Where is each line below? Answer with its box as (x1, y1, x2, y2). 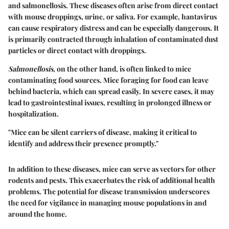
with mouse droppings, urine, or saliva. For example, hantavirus (8, 12, 217, 22)
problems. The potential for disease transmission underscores (8, 187, 210, 197)
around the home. (8, 209, 67, 219)
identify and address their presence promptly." (8, 139, 158, 149)
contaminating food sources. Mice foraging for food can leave (8, 75, 209, 85)
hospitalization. (8, 109, 59, 119)
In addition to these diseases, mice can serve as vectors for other (8, 164, 216, 174)
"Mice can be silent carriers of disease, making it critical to (8, 127, 197, 138)
